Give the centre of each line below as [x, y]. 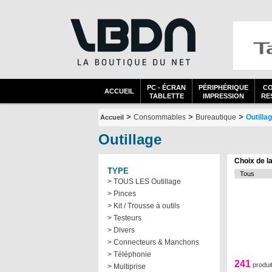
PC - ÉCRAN [166, 87]
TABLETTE [166, 96]
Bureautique [216, 117]
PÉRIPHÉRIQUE [223, 87]
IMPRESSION [223, 96]
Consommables [160, 117]
